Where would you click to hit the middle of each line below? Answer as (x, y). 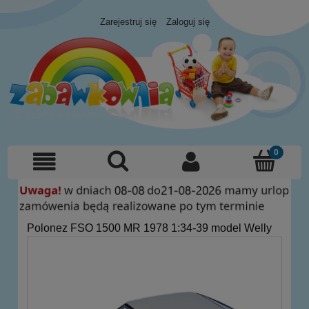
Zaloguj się (188, 22)
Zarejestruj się (128, 22)
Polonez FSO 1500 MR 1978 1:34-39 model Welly (149, 228)
